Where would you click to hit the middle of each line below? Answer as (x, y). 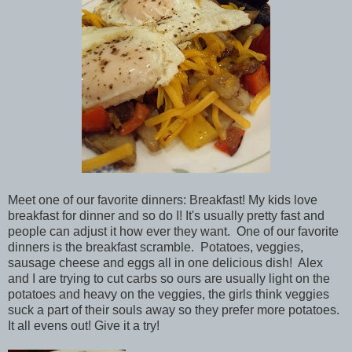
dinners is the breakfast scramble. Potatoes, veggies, (156, 247)
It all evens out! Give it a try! (84, 325)
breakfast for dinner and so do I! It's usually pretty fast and (166, 215)
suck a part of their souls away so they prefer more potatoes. (175, 310)
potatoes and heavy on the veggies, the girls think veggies (169, 294)
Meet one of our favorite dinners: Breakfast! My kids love (163, 200)
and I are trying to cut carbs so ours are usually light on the (169, 278)
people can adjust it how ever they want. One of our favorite (173, 231)
